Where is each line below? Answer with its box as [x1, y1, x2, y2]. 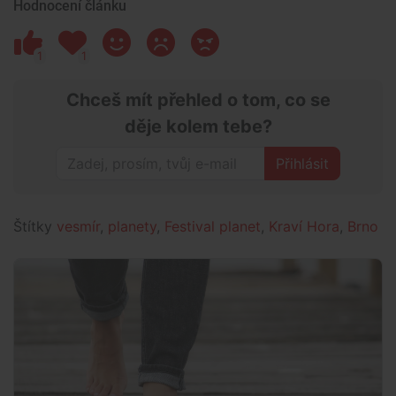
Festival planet [164, 217, 261, 236]
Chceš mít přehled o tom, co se [65, 89, 331, 111]
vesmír [57, 217, 100, 236]
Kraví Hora [269, 217, 339, 236]
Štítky [13, 217, 57, 236]
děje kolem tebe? [124, 116, 272, 138]
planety [108, 217, 156, 236]
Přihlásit [276, 155, 329, 173]
